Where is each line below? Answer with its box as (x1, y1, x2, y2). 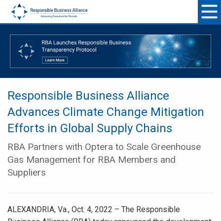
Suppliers (7, 167, 46, 178)
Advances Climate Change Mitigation (7, 105, 204, 119)
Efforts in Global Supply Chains (7, 121, 172, 135)
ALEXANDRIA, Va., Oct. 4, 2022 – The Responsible (7, 205, 180, 214)
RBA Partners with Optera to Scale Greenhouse (7, 141, 201, 152)
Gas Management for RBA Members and (7, 154, 176, 165)
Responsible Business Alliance (7, 89, 169, 103)
